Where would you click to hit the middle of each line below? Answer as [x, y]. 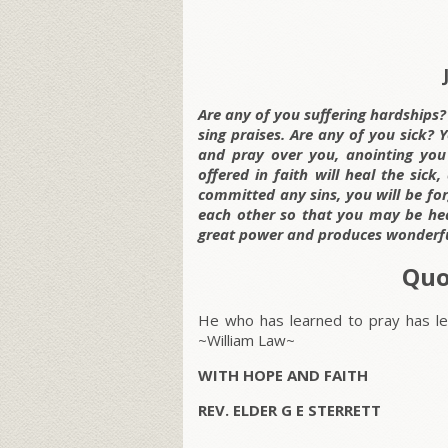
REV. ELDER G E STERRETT [289, 410]
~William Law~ [246, 340]
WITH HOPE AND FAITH [283, 375]
